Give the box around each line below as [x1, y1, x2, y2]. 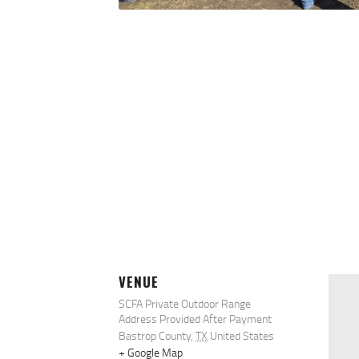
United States [210, 328, 274, 344]
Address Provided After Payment [119, 311, 272, 327]
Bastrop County [119, 328, 191, 344]
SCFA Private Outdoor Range [119, 296, 251, 312]
